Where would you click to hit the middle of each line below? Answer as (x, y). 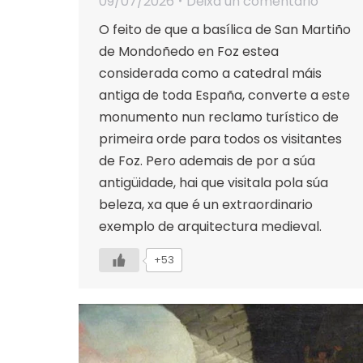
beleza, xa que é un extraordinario (206, 204)
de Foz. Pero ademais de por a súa (207, 160)
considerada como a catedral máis (210, 73)
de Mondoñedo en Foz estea (189, 51)
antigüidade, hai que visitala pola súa (214, 182)
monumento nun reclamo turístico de (219, 117)
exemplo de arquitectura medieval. (210, 226)
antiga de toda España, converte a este (224, 95)
